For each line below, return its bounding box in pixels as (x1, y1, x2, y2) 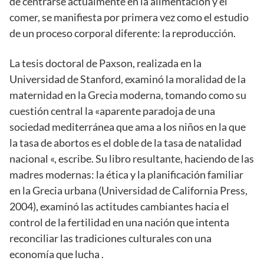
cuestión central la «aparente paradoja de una (9, 104, 215, 117)
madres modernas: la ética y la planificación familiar (9, 167, 243, 181)
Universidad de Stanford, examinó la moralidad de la (9, 72, 246, 85)
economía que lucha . (9, 247, 104, 260)
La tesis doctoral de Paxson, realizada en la (9, 56, 202, 70)
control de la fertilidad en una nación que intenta (9, 215, 229, 229)
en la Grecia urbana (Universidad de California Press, (9, 183, 247, 197)
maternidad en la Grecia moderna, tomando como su (9, 88, 246, 101)
